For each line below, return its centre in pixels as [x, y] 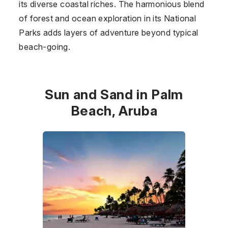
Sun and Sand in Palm [114, 94]
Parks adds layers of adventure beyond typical [109, 32]
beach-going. [45, 47]
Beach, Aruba [114, 110]
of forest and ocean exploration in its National [108, 18]
